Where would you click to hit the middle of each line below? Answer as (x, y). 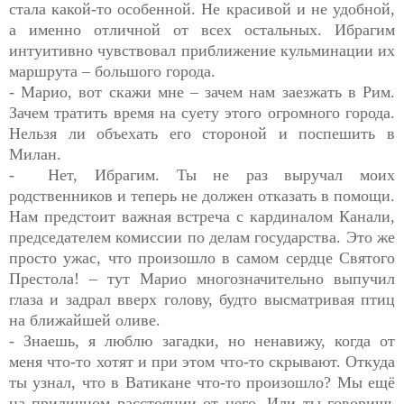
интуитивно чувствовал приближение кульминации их (202, 50)
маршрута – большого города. (112, 71)
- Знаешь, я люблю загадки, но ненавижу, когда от (202, 340)
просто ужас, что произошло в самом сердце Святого (202, 257)
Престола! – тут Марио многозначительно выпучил (202, 278)
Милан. (35, 154)
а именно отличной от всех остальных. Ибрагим (202, 29)
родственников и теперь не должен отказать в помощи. (202, 195)
